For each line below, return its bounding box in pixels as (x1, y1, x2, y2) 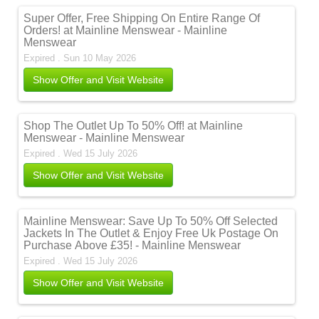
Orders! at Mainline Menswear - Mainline (23, 24, 228, 36)
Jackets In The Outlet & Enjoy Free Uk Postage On (23, 227, 279, 239)
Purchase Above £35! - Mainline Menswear (23, 239, 241, 251)
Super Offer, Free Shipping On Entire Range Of (23, 12, 261, 24)
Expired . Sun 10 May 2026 (23, 53, 140, 63)
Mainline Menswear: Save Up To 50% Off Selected (23, 215, 278, 227)
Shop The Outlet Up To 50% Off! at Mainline (23, 120, 244, 132)
